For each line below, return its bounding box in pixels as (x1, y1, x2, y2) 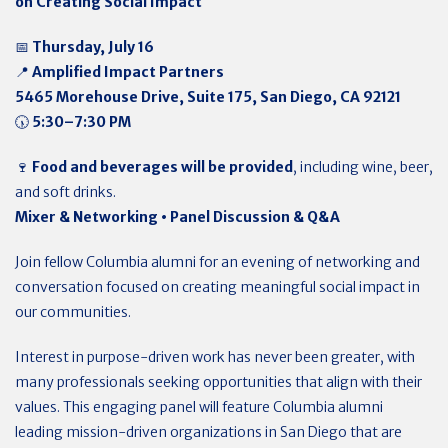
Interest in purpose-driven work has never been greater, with (15, 348, 415, 366)
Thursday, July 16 (32, 38, 154, 56)
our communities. (15, 303, 131, 321)
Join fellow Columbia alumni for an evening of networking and (15, 253, 420, 271)
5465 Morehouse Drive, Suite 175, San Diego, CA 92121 (15, 88, 401, 106)
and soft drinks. (15, 183, 116, 201)
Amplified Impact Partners (32, 63, 224, 81)
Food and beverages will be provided (32, 158, 293, 176)
